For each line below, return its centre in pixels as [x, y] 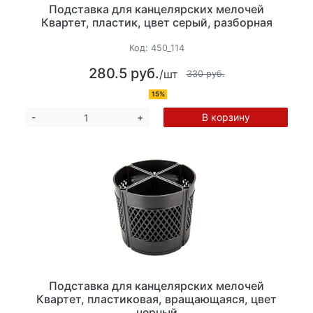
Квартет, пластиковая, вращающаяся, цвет [156, 299]
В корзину [226, 117]
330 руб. [205, 73]
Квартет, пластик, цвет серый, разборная [156, 22]
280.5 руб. [124, 74]
